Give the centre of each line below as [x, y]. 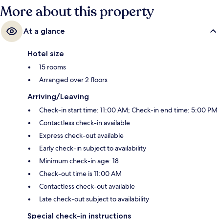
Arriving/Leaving [58, 97]
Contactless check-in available [85, 123]
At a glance [44, 31]
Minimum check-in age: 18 [79, 161]
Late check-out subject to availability [94, 199]
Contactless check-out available [87, 186]
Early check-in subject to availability [93, 148]
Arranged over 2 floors [73, 80]
